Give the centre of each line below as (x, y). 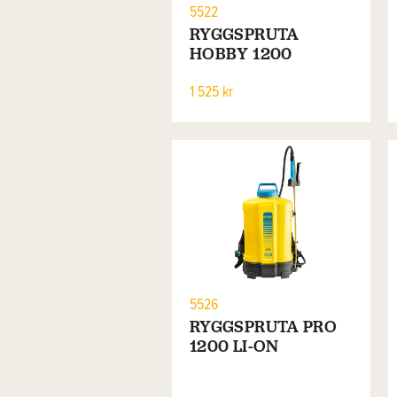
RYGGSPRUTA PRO (263, 327)
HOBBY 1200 (241, 53)
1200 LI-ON (234, 346)
